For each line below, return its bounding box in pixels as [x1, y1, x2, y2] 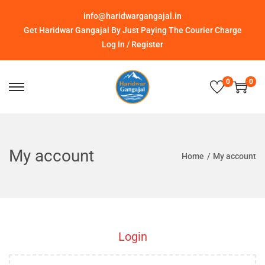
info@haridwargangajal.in [83, 11, 182, 21]
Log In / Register [102, 40, 163, 49]
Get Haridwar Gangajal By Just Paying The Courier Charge [23, 25, 242, 35]
